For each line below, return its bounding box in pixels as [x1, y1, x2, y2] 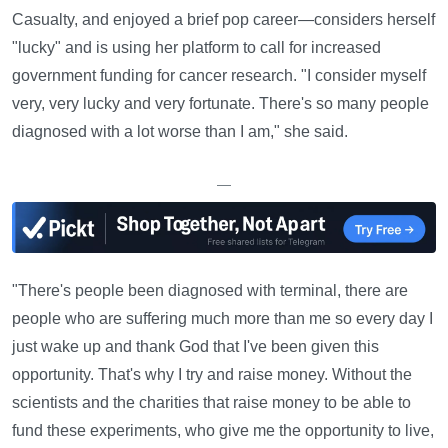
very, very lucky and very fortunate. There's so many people [12, 95, 429, 113]
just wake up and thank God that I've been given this [12, 338, 379, 356]
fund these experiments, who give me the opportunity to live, [12, 422, 434, 440]
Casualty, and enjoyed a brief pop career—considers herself [12, 11, 435, 29]
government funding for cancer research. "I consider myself [12, 67, 426, 85]
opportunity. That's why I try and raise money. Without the [12, 366, 412, 384]
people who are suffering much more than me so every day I [12, 310, 433, 328]
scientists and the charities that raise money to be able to [12, 394, 411, 412]
